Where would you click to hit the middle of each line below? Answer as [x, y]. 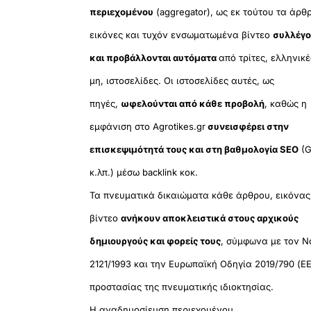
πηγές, [106, 104]
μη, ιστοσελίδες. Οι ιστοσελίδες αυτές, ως [182, 81]
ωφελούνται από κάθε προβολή [193, 104]
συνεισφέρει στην [247, 127]
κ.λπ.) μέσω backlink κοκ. [144, 173]
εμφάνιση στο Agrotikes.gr [148, 127]
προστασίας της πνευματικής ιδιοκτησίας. [182, 287]
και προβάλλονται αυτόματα [154, 58]
